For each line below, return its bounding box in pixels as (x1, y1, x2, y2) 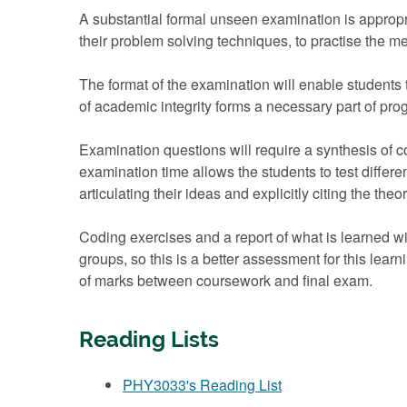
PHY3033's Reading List (123, 373, 282, 395)
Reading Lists (79, 326, 219, 352)
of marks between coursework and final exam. (79, 269, 372, 291)
